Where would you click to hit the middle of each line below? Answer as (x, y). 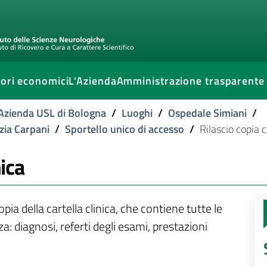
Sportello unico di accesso (125, 129)
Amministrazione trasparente (190, 81)
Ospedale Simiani (207, 113)
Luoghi (137, 113)
